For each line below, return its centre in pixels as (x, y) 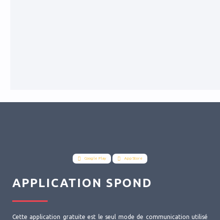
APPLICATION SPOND (82, 183)
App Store (133, 159)
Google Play (95, 159)
